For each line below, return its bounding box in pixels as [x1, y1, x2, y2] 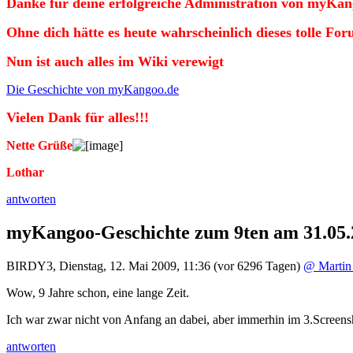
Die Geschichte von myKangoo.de [6, 83, 179, 97]
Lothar [6, 165, 44, 180]
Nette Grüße [6, 139, 72, 153]
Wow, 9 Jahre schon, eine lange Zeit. [6, 285, 189, 299]
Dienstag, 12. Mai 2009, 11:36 [59, 258, 210, 273]
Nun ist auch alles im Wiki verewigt [6, 54, 224, 70]
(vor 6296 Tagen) [214, 258, 300, 273]
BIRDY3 [6, 258, 53, 273]
